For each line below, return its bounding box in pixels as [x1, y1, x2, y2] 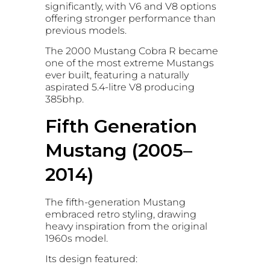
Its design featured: [45, 253, 137, 265]
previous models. [45, 24, 127, 36]
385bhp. [45, 93, 84, 105]
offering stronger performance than [45, 12, 216, 24]
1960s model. [45, 232, 108, 244]
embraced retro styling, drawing [45, 208, 196, 220]
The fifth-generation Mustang [45, 196, 186, 208]
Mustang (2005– [45, 139, 192, 162]
